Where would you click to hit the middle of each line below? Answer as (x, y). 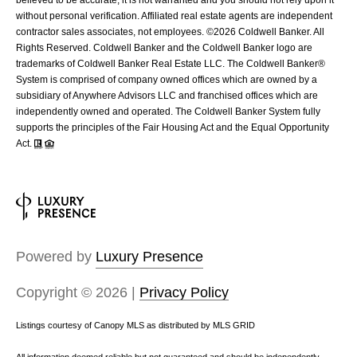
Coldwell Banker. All (280, 31)
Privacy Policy (184, 292)
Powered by (56, 256)
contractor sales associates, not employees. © (115, 31)
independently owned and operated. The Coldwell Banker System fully (168, 111)
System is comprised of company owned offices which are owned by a (167, 79)
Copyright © (56, 292)
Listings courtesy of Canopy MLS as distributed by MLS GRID (135, 325)
